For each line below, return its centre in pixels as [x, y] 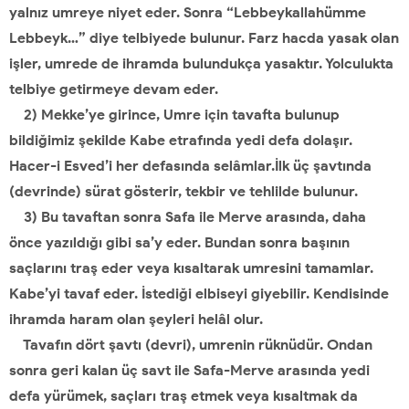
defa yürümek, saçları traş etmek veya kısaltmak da [184, 396]
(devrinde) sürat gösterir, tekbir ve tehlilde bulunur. [184, 191]
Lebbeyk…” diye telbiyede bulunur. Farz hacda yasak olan [204, 38]
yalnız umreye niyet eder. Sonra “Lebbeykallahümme [188, 12]
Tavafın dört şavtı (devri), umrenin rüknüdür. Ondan [191, 345]
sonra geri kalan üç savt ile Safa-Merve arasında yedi [189, 370]
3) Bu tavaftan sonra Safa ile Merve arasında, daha [188, 217]
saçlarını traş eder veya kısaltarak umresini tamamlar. [191, 268]
